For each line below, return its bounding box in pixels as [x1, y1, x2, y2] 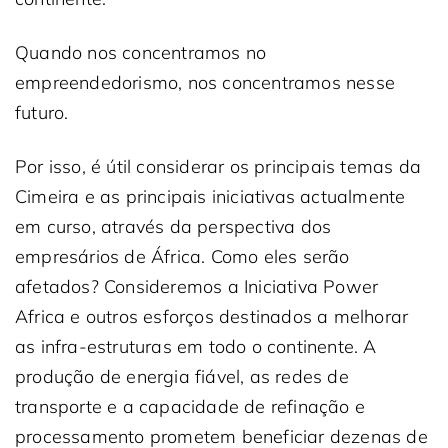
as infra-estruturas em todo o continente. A [15, 335, 377, 358]
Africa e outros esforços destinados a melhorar [15, 305, 409, 328]
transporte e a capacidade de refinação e [15, 395, 366, 418]
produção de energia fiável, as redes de [15, 365, 349, 388]
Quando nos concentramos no [15, 41, 267, 64]
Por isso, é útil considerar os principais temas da [15, 155, 422, 178]
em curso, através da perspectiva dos [15, 215, 332, 238]
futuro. [15, 101, 69, 124]
